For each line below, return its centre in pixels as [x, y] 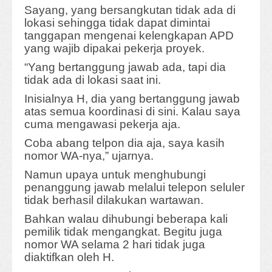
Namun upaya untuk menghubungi [115, 175]
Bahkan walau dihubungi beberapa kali [126, 219]
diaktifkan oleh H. [69, 257]
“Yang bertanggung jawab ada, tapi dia [125, 67]
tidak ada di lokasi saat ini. [93, 80]
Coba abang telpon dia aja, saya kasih [124, 143]
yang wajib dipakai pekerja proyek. [114, 49]
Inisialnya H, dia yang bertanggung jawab [132, 99]
